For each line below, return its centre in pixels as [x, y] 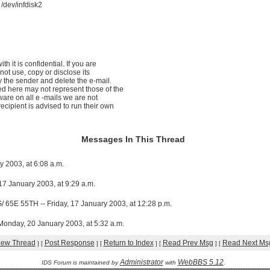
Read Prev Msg [188, 243]
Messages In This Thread [133, 139]
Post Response [69, 243]
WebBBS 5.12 [200, 262]
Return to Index [128, 243]
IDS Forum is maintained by [80, 262]
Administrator [141, 262]
